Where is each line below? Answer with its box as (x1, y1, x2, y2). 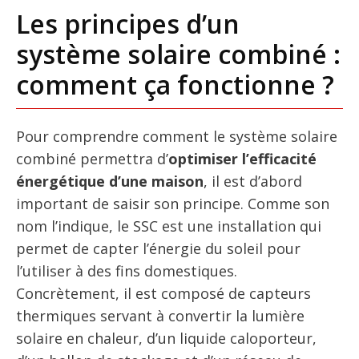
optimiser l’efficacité (168, 149, 317, 168)
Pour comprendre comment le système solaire (16, 127, 337, 146)
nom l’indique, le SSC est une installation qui (16, 216, 321, 236)
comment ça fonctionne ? (16, 67, 334, 102)
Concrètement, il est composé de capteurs (16, 284, 311, 303)
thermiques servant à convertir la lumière (16, 306, 305, 325)
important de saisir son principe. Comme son (16, 194, 329, 213)
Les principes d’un (16, 6, 240, 41)
